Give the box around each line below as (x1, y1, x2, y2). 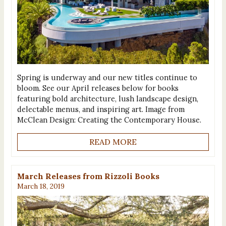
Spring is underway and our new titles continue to (17, 72, 197, 82)
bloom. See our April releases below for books (17, 83, 179, 93)
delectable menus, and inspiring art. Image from (17, 104, 185, 114)
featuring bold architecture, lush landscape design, (17, 93, 198, 103)
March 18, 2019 (17, 181, 65, 191)
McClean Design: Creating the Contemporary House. (17, 115, 201, 125)
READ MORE (89, 137, 137, 147)
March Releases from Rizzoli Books (17, 171, 159, 181)
